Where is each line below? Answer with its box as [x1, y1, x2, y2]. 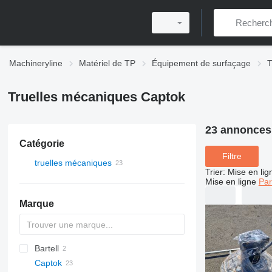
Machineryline [9, 58, 63, 68]
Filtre [222, 151, 242, 161]
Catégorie [19, 138, 64, 149]
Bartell [34, 243, 59, 253]
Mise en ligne [205, 176, 256, 186]
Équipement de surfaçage [152, 58, 251, 68]
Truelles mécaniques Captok [7, 89, 185, 104]
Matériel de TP [79, 58, 135, 68]
